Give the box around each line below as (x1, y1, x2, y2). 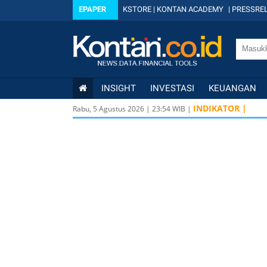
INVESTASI (150, 83, 194, 94)
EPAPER (79, 5, 106, 14)
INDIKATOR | (193, 103, 247, 114)
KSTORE (123, 5, 151, 14)
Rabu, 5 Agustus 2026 (73, 104, 144, 114)
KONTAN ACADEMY (157, 5, 223, 14)
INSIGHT (101, 83, 136, 94)
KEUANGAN (209, 83, 256, 94)
